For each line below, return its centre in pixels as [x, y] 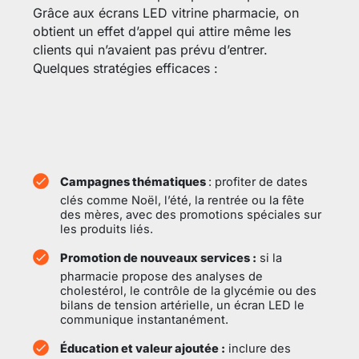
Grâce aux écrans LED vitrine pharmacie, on [165, 13]
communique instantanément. [145, 319]
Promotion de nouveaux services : [159, 258]
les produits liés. [107, 229]
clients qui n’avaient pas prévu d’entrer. [150, 50]
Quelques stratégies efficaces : [125, 69]
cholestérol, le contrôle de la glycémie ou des [189, 290]
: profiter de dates [258, 182]
